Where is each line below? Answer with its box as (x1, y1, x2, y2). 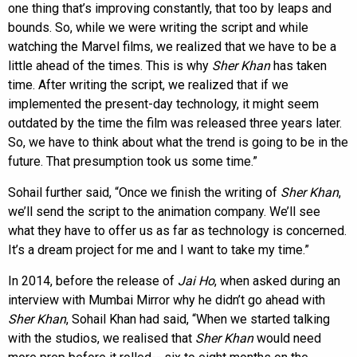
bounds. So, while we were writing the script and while (8, 19, 308, 35)
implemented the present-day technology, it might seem (8, 96, 319, 112)
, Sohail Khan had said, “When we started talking (66, 311, 330, 327)
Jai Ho (178, 273, 214, 288)
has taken (270, 57, 327, 73)
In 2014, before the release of (8, 273, 178, 288)
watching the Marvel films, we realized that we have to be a (8, 38, 336, 54)
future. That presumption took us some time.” (8, 153, 257, 169)
